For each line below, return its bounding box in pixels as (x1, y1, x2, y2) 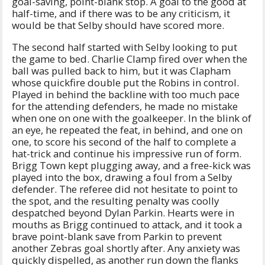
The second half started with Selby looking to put (12, 40, 237, 54)
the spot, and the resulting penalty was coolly (12, 193, 219, 208)
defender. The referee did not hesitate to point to (12, 182, 238, 196)
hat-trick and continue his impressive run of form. (12, 146, 241, 160)
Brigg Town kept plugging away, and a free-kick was (12, 158, 251, 172)
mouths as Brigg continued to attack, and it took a (12, 217, 242, 231)
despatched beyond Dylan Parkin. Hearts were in (12, 205, 234, 219)
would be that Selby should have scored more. (12, 18, 224, 33)
